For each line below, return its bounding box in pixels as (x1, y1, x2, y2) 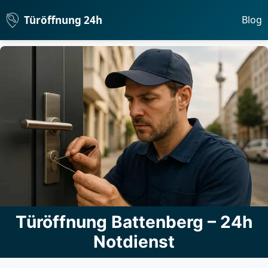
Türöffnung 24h (24, 13, 102, 27)
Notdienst (93, 232, 175, 252)
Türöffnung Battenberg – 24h (16, 212, 252, 233)
